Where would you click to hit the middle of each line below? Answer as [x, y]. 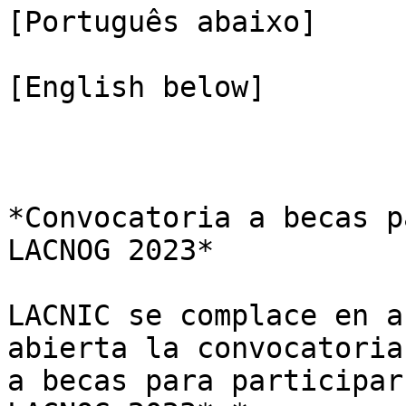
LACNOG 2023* [111, 251]
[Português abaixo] [162, 22]
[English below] [136, 87]
